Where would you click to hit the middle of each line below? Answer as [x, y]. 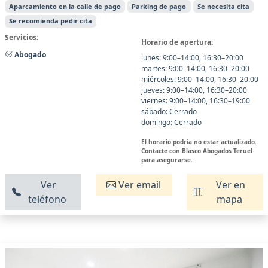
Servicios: [22, 38]
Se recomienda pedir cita [51, 21]
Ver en [229, 185]
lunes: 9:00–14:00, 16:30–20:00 [192, 58]
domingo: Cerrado [171, 123]
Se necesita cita [223, 6]
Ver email [139, 185]
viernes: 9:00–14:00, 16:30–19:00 [196, 101]
